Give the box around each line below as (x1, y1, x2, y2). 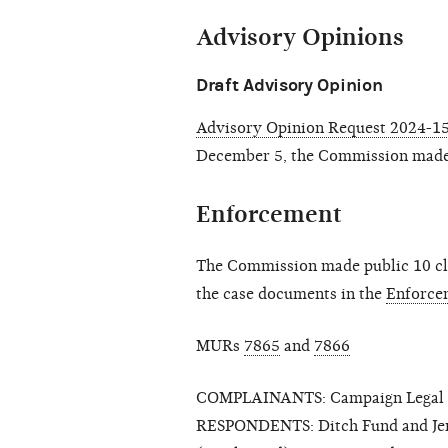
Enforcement (196, 200, 342, 229)
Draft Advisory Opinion (196, 75, 383, 97)
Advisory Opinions (196, 23, 404, 52)
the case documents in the (196, 285, 386, 304)
